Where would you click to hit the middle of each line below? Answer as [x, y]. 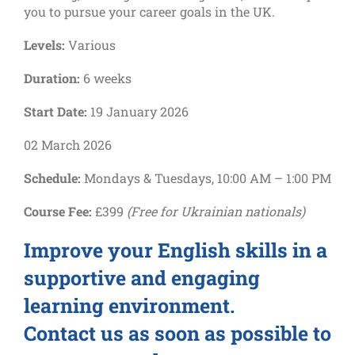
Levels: [44, 44]
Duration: [52, 78]
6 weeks [106, 78]
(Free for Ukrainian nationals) [216, 211]
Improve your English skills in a [176, 250]
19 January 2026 [138, 111]
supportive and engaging [142, 277]
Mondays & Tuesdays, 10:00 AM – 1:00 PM [206, 177]
